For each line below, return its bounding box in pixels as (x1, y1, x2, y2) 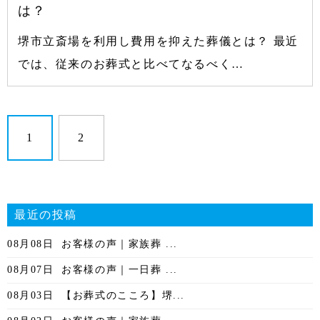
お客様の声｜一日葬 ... (57, 264, 179, 275)
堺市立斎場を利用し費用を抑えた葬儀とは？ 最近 (18, 34, 299, 47)
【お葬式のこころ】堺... (57, 289, 186, 301)
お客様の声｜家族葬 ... (57, 238, 179, 249)
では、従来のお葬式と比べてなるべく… (18, 57, 244, 70)
